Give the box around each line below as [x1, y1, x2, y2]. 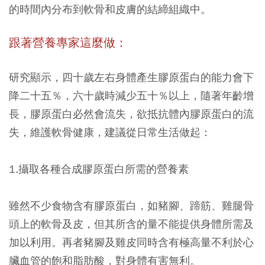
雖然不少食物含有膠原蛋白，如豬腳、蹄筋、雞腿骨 [9, 199, 254, 213]
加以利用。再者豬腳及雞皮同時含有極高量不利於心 [9, 235, 254, 250]
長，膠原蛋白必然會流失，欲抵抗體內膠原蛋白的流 [9, 107, 254, 121]
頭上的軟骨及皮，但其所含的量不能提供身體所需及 [9, 217, 254, 231]
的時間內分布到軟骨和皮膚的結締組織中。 [9, 2, 211, 17]
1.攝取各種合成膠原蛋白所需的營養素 [9, 162, 189, 176]
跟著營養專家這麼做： [9, 35, 127, 51]
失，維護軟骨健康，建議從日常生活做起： [9, 125, 211, 140]
